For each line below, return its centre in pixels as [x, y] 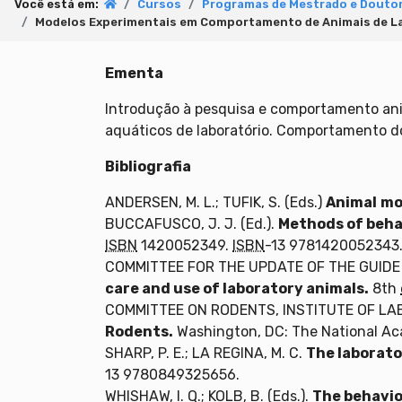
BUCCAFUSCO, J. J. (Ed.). [192, 223]
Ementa [134, 73]
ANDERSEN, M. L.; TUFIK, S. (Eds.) [215, 202]
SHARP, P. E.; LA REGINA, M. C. [205, 353]
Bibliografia [148, 166]
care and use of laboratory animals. [237, 288]
